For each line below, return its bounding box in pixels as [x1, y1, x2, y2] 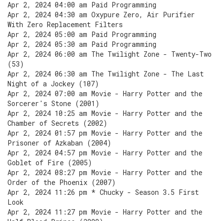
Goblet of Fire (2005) [7, 158, 92, 167]
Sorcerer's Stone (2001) [7, 99, 100, 108]
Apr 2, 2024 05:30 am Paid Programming [7, 39, 156, 49]
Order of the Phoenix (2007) [7, 178, 116, 187]
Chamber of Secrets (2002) [7, 118, 108, 128]
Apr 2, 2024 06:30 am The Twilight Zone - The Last [7, 69, 204, 78]
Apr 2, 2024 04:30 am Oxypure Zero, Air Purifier [7, 10, 195, 19]
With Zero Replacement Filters [7, 20, 123, 29]
